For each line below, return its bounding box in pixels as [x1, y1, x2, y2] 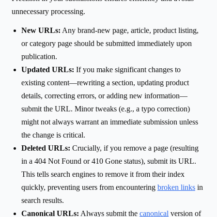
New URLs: [21, 26, 61, 34]
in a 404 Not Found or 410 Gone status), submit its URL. [21, 156, 196, 165]
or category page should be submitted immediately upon [21, 39, 192, 47]
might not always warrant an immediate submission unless [21, 117, 198, 126]
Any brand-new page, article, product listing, [61, 26, 199, 34]
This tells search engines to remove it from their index [21, 170, 185, 178]
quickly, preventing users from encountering [21, 183, 157, 191]
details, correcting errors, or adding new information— [21, 91, 187, 100]
